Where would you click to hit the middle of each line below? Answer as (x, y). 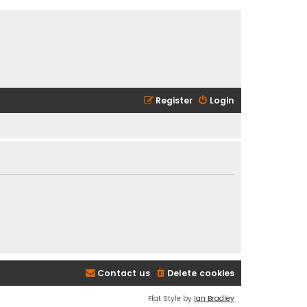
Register (174, 100)
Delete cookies (201, 273)
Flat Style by (171, 299)
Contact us (124, 273)
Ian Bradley (214, 299)
